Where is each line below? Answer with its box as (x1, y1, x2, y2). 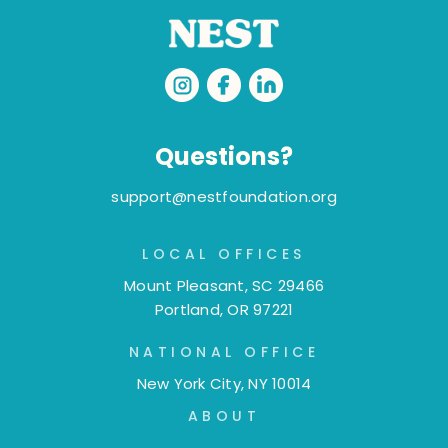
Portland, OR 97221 (154, 298, 294, 320)
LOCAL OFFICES (142, 243, 306, 264)
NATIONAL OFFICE (128, 341, 320, 362)
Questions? (155, 139, 293, 173)
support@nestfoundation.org (111, 185, 337, 207)
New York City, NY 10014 (136, 372, 312, 394)
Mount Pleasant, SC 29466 (124, 274, 324, 296)
